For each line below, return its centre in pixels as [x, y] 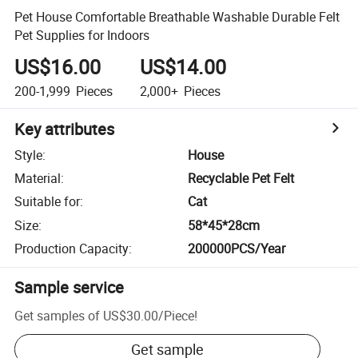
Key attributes [65, 129]
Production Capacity [72, 249]
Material [38, 179]
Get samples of [58, 315]
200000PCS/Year [237, 249]
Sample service [70, 288]
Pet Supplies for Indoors [82, 35]
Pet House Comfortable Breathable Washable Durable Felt [177, 16]
